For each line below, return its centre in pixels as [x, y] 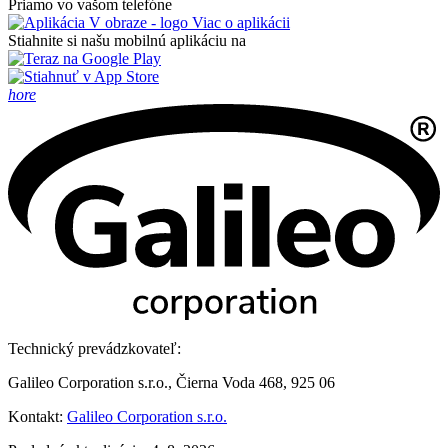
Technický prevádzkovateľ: [94, 349]
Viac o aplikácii [239, 23]
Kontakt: [37, 417]
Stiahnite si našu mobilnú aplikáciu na [127, 41]
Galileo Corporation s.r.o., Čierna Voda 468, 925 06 [171, 383]
